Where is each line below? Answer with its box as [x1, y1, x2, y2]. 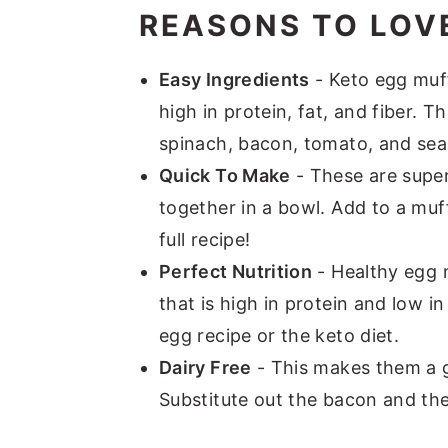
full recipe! [159, 228, 251, 250]
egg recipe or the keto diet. [159, 324, 400, 346]
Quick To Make [159, 164, 291, 186]
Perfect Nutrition [159, 260, 313, 282]
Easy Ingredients [159, 68, 310, 90]
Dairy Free [159, 356, 252, 378]
